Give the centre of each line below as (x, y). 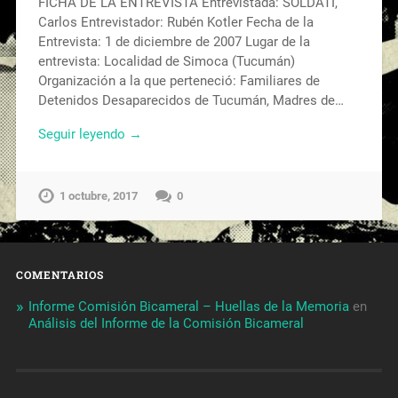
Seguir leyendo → (90, 135)
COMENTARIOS (60, 275)
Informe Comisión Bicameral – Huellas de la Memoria (188, 307)
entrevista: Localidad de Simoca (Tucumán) (166, 61)
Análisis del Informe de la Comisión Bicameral (166, 324)
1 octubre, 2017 (98, 196)
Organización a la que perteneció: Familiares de (179, 80)
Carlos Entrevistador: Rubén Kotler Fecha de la (175, 22)
